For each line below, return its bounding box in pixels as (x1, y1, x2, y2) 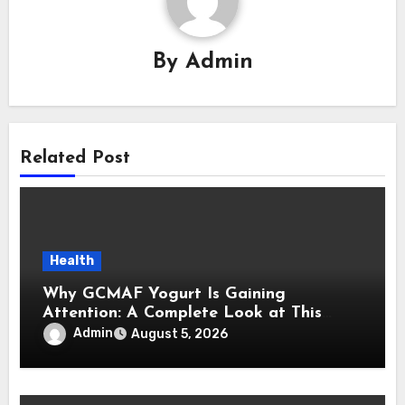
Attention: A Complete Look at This (42, 305, 323, 323)
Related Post (20, 148, 131, 167)
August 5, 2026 (131, 326, 229, 343)
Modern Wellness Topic (42, 324, 220, 342)
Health (50, 253, 95, 269)
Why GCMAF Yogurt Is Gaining (42, 286, 287, 304)
